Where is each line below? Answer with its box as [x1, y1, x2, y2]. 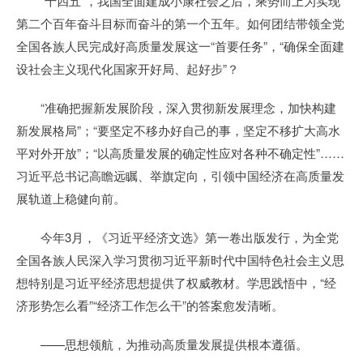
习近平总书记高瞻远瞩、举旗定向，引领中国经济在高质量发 [16, 167, 344, 184]
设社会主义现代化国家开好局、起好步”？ [16, 60, 239, 77]
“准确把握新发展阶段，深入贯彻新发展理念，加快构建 [16, 99, 336, 116]
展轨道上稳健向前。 [16, 190, 126, 207]
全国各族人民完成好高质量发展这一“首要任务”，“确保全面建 [16, 37, 344, 54]
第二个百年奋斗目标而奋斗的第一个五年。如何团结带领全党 [16, 15, 344, 32]
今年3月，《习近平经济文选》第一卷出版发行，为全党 [16, 228, 339, 246]
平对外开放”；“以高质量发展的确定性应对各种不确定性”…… [16, 144, 344, 161]
